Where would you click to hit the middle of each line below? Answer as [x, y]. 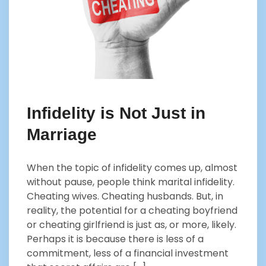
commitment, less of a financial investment [128, 254]
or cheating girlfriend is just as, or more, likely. [132, 225]
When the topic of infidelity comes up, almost [132, 168]
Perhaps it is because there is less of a [115, 239]
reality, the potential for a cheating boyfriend [132, 211]
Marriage [62, 135]
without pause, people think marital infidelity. [131, 182]
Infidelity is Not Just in [116, 113]
